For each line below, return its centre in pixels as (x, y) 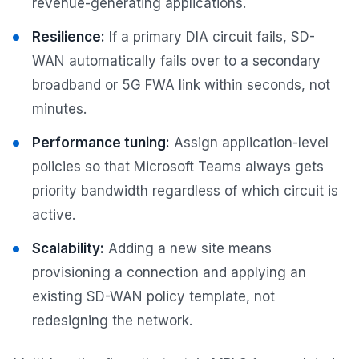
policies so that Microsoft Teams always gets (178, 167)
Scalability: (68, 249)
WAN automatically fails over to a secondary (176, 61)
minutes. (59, 109)
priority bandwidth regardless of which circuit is (185, 191)
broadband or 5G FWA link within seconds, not (181, 85)
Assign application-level (249, 143)
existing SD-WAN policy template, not (153, 297)
